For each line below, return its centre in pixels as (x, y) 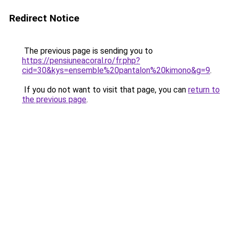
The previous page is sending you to (87, 51)
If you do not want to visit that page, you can (105, 90)
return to (204, 90)
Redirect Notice (44, 18)
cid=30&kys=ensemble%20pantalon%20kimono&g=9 (116, 70)
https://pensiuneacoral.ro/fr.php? (81, 61)
